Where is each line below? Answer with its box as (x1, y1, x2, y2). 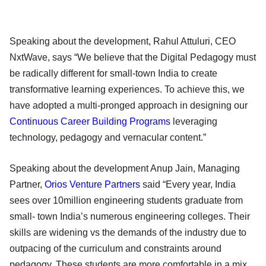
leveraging (170, 116, 217, 126)
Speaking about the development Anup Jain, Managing (9, 163, 240, 173)
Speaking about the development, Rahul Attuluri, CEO (9, 36, 236, 46)
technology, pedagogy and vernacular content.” (9, 132, 211, 142)
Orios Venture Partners (45, 179, 140, 189)
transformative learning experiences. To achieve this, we (9, 84, 245, 94)
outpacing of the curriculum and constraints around (9, 243, 221, 254)
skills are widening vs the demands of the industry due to (9, 227, 246, 237)
